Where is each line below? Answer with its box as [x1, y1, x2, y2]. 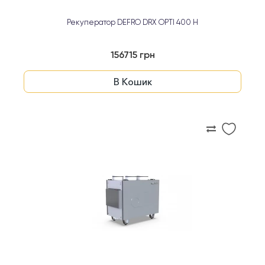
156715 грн [110, 51, 155, 60]
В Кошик [113, 76, 152, 88]
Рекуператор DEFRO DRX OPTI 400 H [67, 19, 198, 27]
